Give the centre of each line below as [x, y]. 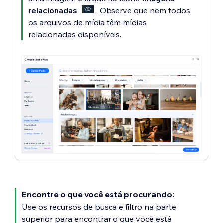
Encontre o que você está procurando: [98, 194]
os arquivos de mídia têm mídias [88, 22]
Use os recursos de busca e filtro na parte [99, 206]
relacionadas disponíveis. [75, 34]
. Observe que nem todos [143, 10]
